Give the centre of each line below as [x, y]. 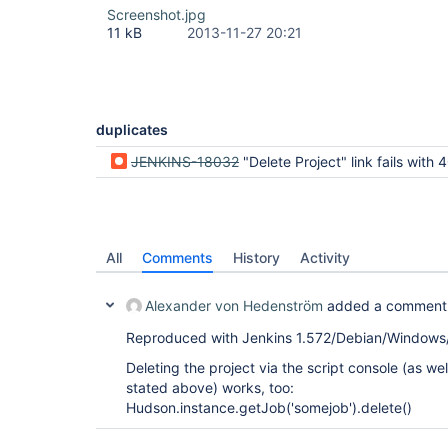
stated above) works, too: [210, 387]
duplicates [132, 129]
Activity [325, 257]
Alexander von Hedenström [234, 305]
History [256, 257]
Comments [177, 257]
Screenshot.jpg [156, 14]
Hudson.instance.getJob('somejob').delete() [269, 407]
